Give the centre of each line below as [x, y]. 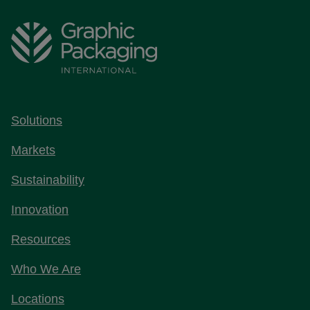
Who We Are [46, 269]
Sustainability [48, 180]
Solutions [37, 120]
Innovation [40, 210]
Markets [33, 150]
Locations [38, 299]
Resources [41, 239]
